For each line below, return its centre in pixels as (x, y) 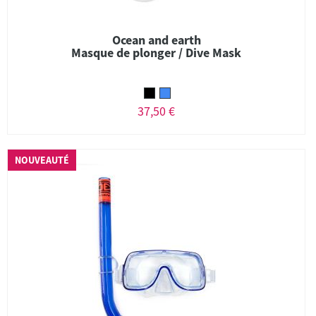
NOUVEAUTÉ (42, 160)
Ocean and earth (156, 40)
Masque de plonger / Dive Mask (156, 53)
